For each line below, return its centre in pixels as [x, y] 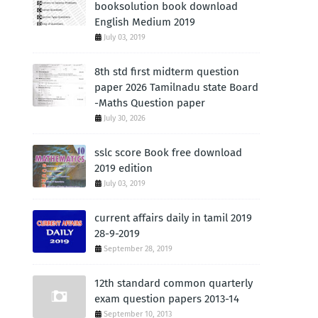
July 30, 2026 [125, 118]
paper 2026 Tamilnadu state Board [176, 87]
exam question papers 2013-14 [167, 299]
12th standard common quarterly [174, 283]
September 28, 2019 [138, 249]
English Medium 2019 [145, 22]
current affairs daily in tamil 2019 [173, 218]
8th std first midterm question [167, 72]
